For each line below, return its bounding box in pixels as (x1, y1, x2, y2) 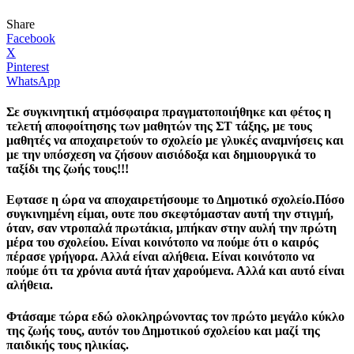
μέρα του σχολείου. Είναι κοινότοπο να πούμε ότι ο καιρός (6, 235, 318, 250)
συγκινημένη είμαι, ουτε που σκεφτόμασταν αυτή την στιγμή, (6, 207, 333, 221)
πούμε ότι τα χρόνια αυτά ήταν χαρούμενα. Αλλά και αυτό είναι (6, 264, 345, 278)
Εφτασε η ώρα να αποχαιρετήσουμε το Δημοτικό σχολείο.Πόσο (6, 193, 345, 207)
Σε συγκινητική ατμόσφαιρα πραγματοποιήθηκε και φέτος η (6, 105, 331, 119)
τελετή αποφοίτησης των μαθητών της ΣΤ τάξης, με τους (6, 119, 312, 134)
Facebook (6, 31, 55, 45)
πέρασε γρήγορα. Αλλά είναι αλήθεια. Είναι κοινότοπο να (6, 250, 314, 264)
